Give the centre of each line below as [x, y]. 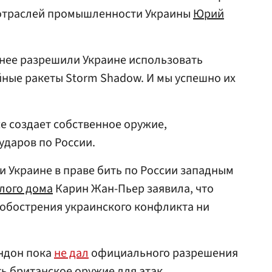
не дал [71, 253]
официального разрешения [163, 253]
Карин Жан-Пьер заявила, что [133, 189]
